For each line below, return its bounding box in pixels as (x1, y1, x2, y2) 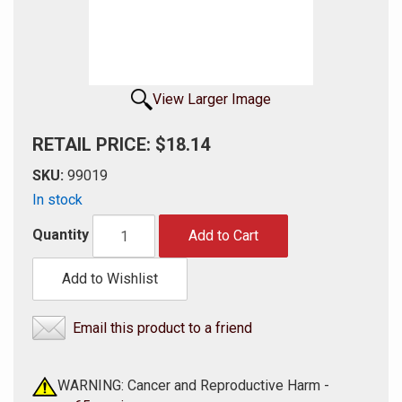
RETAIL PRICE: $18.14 (32, 134, 210, 155)
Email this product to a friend (73, 319, 252, 336)
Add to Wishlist (62, 270, 158, 287)
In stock (32, 191, 83, 208)
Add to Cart (188, 227, 258, 244)
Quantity (32, 226, 89, 244)
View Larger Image (153, 91, 271, 108)
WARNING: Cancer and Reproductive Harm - (57, 377, 329, 394)
